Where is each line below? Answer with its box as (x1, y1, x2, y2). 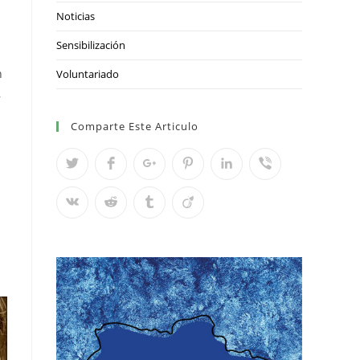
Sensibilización (56, 37, 125, 52)
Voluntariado (56, 66, 119, 81)
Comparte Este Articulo (71, 118, 198, 133)
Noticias (56, 8, 95, 23)
